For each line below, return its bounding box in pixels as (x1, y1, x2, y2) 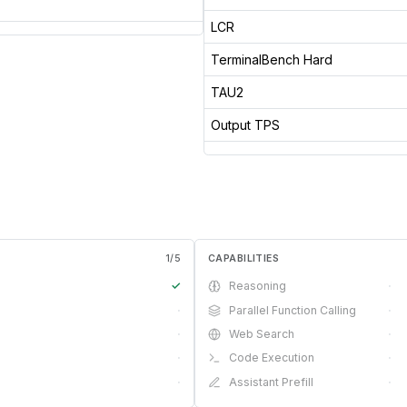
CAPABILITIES (208, 252, 280, 264)
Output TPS (210, 116, 280, 133)
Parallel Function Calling (229, 303, 357, 317)
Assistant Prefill (229, 374, 314, 389)
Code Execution (229, 351, 315, 365)
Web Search (229, 326, 295, 341)
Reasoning (229, 279, 287, 293)
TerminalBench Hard (210, 51, 333, 67)
